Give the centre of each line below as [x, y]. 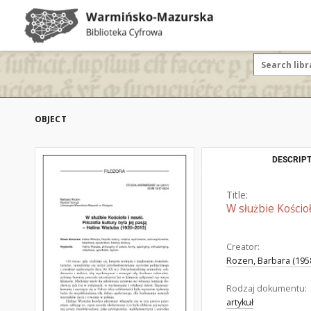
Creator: [243, 247]
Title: [237, 195]
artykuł [240, 302]
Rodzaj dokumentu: [267, 288]
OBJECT [51, 119]
